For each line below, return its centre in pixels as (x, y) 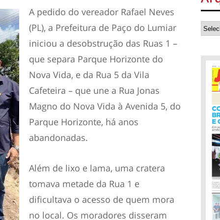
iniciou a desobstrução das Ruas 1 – (103, 43)
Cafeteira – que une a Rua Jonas (94, 90)
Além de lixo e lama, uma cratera (97, 168)
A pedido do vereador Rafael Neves (102, 12)
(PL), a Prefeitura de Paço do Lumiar (103, 27)
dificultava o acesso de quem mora (102, 199)
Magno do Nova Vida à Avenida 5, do (105, 106)
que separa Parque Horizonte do (96, 59)
